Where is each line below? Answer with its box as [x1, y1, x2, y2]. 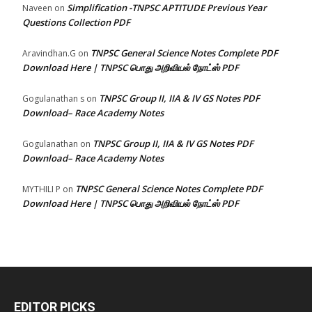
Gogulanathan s [22, 93, 84, 105]
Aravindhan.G [22, 47, 76, 60]
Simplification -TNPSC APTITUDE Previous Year [67, 1, 267, 15]
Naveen [22, 2, 52, 15]
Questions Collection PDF [22, 16, 130, 29]
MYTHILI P [22, 183, 61, 196]
